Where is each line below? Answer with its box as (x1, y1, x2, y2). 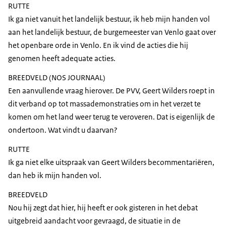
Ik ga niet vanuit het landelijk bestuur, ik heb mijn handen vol (8, 14, 210, 24)
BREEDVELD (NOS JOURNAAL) (8, 73, 105, 83)
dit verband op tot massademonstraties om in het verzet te (8, 99, 201, 109)
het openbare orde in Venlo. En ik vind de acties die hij (8, 40, 188, 50)
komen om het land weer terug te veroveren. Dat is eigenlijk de (8, 112, 215, 122)
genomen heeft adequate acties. (8, 53, 116, 64)
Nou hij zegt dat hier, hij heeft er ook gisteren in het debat (8, 203, 198, 213)
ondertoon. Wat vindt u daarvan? (8, 125, 118, 135)
